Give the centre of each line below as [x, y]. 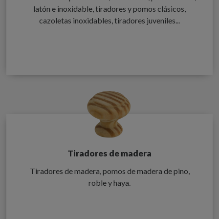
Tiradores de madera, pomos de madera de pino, [109, 171]
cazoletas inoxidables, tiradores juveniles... [109, 20]
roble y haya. [109, 182]
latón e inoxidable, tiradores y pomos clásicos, [109, 8]
